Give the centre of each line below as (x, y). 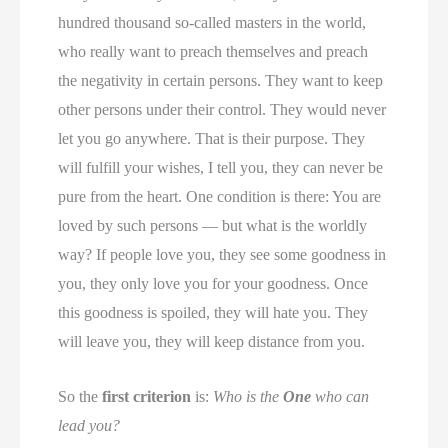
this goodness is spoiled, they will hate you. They (213, 313)
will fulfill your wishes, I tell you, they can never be (221, 168)
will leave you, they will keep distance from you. (212, 342)
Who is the (248, 397)
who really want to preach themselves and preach (213, 52)
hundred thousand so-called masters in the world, (212, 23)
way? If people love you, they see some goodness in (222, 255)
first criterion (147, 397)
